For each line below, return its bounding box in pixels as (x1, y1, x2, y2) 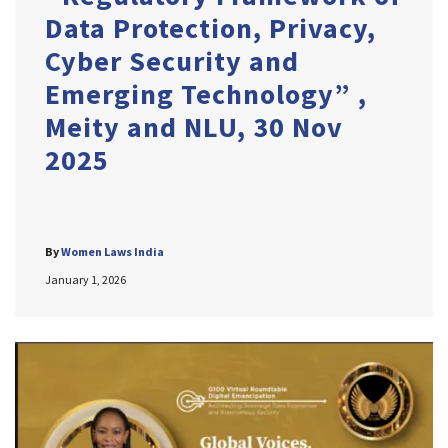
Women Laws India (61, 244, 164, 260)
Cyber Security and (45, 43, 299, 80)
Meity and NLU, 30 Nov (45, 109, 343, 146)
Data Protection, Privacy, (45, 10, 376, 47)
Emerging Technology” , (45, 76, 367, 113)
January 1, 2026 (45, 272, 126, 288)
